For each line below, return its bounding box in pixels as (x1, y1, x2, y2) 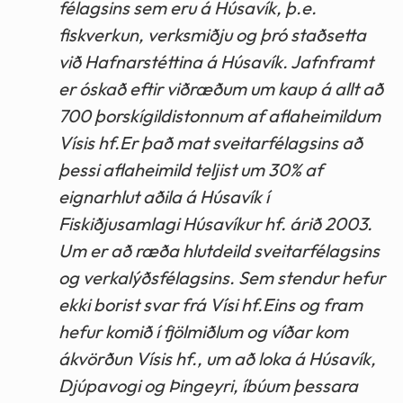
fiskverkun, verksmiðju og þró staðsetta (58, 23, 366, 47)
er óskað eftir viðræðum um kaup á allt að (58, 77, 383, 101)
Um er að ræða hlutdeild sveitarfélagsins (58, 239, 380, 263)
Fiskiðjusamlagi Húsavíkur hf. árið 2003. (58, 212, 372, 236)
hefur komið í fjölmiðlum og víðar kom (58, 320, 348, 344)
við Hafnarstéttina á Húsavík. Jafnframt (58, 50, 373, 74)
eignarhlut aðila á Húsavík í (58, 185, 269, 209)
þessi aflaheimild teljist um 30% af (58, 158, 323, 182)
